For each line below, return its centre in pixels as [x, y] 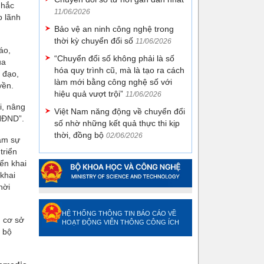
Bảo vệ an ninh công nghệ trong [114, 29]
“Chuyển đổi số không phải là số [114, 58]
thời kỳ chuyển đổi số [94, 41]
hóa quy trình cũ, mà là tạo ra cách [119, 70]
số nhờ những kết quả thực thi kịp [117, 123]
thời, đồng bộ [79, 135]
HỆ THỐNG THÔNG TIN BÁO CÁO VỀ [119, 213]
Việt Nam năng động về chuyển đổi [120, 111]
